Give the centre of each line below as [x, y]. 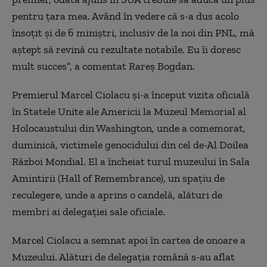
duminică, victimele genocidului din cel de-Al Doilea [130, 145]
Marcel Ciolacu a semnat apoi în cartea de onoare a [129, 240]
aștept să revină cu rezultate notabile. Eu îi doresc [126, 49]
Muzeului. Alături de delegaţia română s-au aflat [123, 257]
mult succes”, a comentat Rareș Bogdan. [103, 66]
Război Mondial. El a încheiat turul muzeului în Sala [131, 161]
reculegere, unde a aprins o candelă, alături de [117, 195]
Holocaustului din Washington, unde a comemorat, [129, 128]
